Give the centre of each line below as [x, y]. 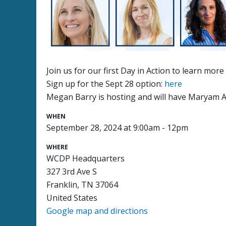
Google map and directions [97, 211]
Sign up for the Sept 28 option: [106, 84]
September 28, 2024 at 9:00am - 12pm [118, 128]
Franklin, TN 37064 [82, 185]
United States [72, 198]
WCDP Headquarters [86, 158]
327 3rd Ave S [72, 172]
